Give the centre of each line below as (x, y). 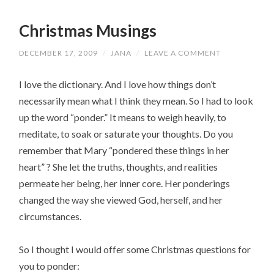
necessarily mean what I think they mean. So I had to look (136, 100)
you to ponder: (50, 265)
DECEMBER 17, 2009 (59, 53)
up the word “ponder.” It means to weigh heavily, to (123, 117)
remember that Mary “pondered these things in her (124, 150)
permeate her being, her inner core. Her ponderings (125, 183)
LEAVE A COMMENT (183, 53)
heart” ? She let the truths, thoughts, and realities (119, 166)
